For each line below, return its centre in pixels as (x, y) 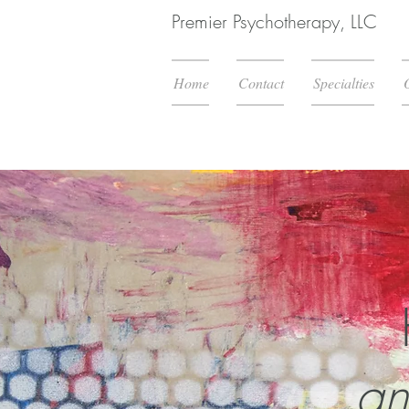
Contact (261, 83)
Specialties (344, 83)
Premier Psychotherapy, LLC (274, 21)
